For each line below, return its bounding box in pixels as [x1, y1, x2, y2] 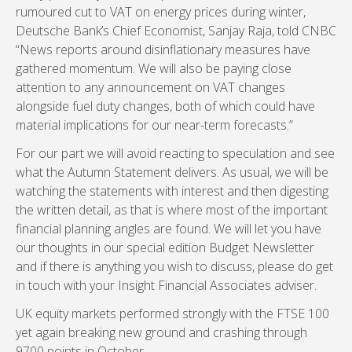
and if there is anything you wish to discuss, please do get [16, 258, 333, 275]
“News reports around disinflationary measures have [16, 41, 310, 58]
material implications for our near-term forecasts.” [16, 116, 293, 134]
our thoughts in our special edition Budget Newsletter [16, 239, 314, 256]
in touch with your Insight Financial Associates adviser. [16, 277, 317, 294]
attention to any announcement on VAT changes [16, 79, 285, 96]
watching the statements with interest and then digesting [16, 182, 328, 200]
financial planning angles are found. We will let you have [16, 220, 321, 237]
